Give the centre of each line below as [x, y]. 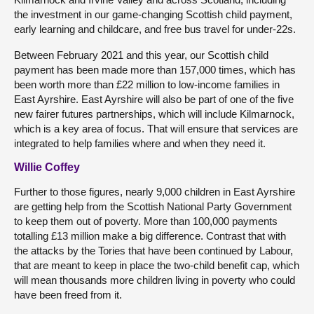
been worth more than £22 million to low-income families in [147, 84]
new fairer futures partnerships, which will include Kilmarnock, [154, 114]
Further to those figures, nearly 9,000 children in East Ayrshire [155, 192]
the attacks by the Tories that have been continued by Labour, [153, 251]
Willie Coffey [47, 167]
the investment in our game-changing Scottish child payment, [153, 14]
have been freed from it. [68, 295]
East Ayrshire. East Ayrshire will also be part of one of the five [154, 99]
